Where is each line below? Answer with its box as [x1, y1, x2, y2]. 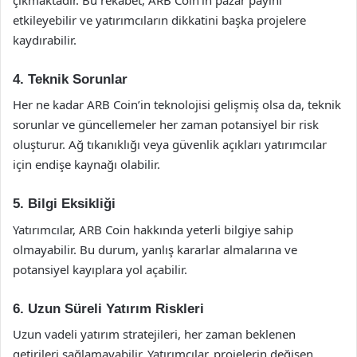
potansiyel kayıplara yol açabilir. [13, 261, 187, 277]
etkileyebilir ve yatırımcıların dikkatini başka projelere [13, 11, 306, 28]
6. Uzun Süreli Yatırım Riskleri [13, 300, 204, 316]
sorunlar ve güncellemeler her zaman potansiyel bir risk [13, 116, 319, 132]
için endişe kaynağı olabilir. [13, 156, 160, 172]
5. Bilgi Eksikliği [13, 196, 116, 211]
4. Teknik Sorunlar [13, 71, 127, 87]
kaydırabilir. [13, 31, 76, 48]
